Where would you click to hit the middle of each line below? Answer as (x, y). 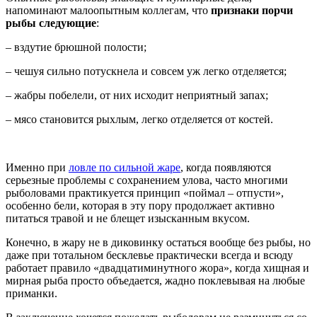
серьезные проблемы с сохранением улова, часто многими (147, 180)
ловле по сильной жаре (125, 167)
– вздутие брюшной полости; (76, 47)
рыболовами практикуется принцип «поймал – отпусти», (145, 192)
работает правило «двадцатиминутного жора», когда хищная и (157, 267)
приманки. (31, 293)
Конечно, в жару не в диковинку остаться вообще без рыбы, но (158, 242)
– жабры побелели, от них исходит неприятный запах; (137, 95)
